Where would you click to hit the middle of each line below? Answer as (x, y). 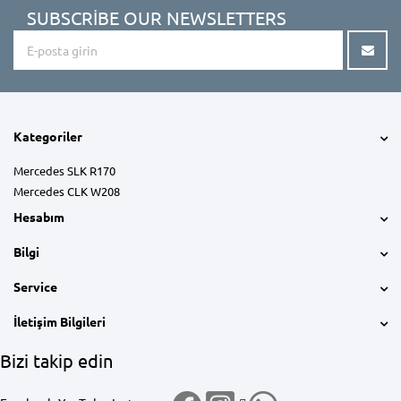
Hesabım (39, 216)
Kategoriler (48, 136)
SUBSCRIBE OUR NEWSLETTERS (157, 17)
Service (35, 286)
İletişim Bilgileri (60, 321)
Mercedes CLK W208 (67, 191)
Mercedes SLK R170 (64, 170)
